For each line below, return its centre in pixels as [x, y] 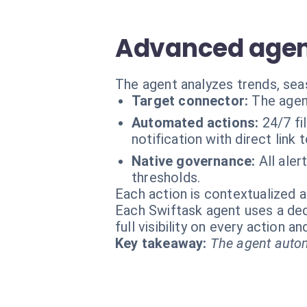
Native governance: [194, 161]
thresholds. [166, 177]
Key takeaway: [161, 243]
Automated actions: [195, 123]
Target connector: [190, 101]
